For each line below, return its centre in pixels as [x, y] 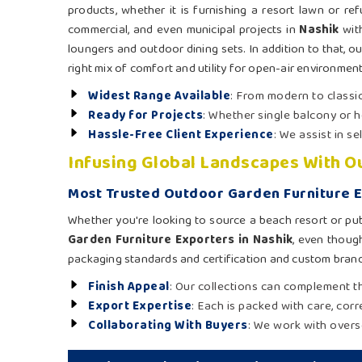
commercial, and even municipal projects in [184, 30]
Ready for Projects [145, 116]
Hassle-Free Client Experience [181, 135]
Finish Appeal [129, 287]
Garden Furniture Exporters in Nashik [181, 240]
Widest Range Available [159, 97]
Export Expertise [140, 307]
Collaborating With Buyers [168, 326]
